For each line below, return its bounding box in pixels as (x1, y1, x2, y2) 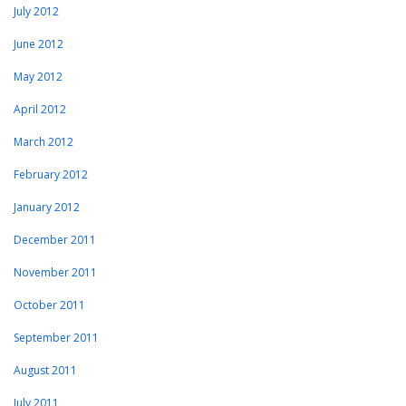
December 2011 (14, 232, 96, 248)
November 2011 (14, 265, 97, 281)
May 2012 (14, 69, 63, 85)
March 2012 (14, 134, 73, 150)
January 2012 (14, 199, 80, 216)
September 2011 (14, 330, 99, 346)
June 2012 (14, 36, 63, 53)
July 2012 (14, 4, 59, 20)
